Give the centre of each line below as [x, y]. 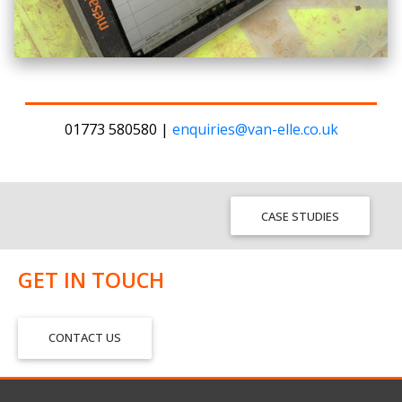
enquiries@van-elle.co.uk [255, 129]
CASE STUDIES [300, 217]
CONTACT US [85, 338]
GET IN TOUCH [91, 280]
